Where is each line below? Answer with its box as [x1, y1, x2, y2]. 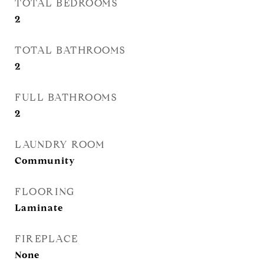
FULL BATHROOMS [15, 91, 117, 104]
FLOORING [15, 186, 74, 198]
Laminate [15, 202, 63, 213]
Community [15, 155, 75, 166]
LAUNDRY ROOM [15, 138, 105, 151]
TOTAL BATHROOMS [15, 44, 126, 57]
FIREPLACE [15, 233, 78, 245]
